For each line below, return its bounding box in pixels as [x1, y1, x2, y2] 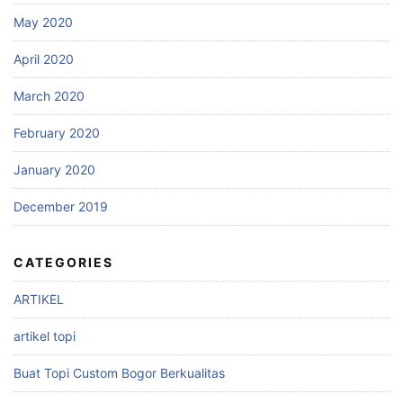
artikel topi [13, 327, 76, 344]
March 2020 [13, 87, 85, 103]
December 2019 [13, 198, 108, 214]
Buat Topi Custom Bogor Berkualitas [13, 364, 225, 381]
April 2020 [13, 50, 74, 67]
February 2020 [13, 124, 100, 140]
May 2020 [13, 13, 73, 30]
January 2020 [13, 161, 95, 177]
